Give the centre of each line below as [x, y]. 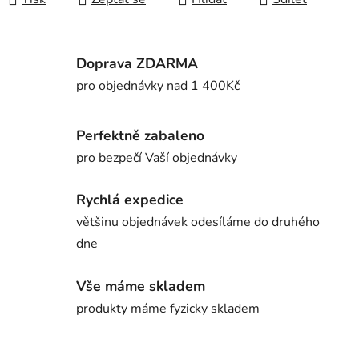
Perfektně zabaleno [140, 135]
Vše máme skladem [141, 286]
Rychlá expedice [130, 200]
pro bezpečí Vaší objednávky [157, 157]
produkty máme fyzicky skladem [168, 308]
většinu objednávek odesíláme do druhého [198, 222]
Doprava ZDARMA [137, 63]
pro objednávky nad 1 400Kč [158, 85]
